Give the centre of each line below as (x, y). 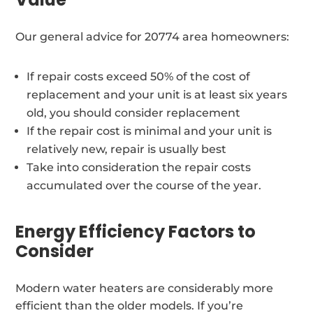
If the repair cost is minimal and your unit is (150, 131)
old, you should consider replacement (134, 112)
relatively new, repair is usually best (127, 149)
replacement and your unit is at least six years (157, 94)
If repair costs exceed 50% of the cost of (139, 76)
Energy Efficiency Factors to (136, 231)
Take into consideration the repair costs (139, 167)
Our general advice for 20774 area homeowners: (153, 36)
